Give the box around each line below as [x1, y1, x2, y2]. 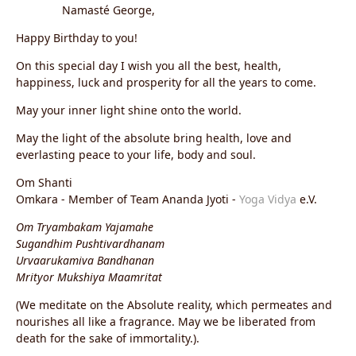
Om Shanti [16, 175, 72, 191]
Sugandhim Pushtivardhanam [16, 236, 164, 252]
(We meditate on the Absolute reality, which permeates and [16, 297, 332, 313]
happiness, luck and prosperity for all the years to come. [16, 75, 316, 91]
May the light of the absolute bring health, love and [16, 130, 292, 146]
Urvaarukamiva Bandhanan [16, 253, 154, 269]
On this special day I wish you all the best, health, [16, 58, 281, 74]
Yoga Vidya [239, 192, 296, 207]
